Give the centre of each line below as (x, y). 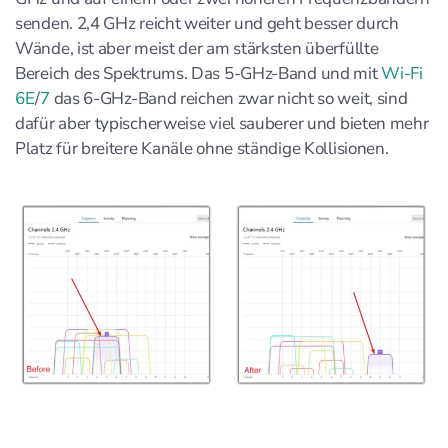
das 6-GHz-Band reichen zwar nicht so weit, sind (228, 98)
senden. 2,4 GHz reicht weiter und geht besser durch (207, 23)
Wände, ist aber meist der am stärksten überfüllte (197, 48)
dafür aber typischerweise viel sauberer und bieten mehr (222, 123)
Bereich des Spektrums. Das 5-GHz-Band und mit (198, 73)
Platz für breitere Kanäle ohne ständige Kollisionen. (202, 148)
